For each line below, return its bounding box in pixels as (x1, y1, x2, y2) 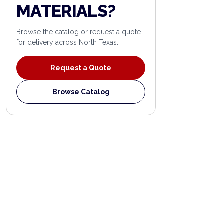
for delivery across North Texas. (16, 38, 118, 46)
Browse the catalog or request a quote (16, 28, 141, 36)
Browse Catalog (52, 88, 110, 96)
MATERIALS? (16, 1, 116, 21)
